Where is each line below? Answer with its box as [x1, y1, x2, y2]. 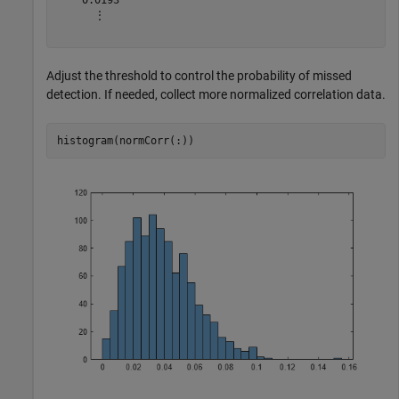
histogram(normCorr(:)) [56, 134, 200, 147]
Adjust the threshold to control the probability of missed [46, 69, 352, 84]
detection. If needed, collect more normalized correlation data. [46, 87, 386, 102]
